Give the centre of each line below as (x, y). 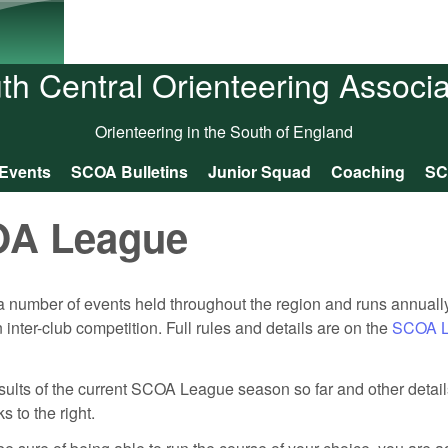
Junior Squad (259, 171)
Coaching (367, 171)
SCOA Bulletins (129, 171)
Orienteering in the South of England (224, 131)
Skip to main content (200, 15)
